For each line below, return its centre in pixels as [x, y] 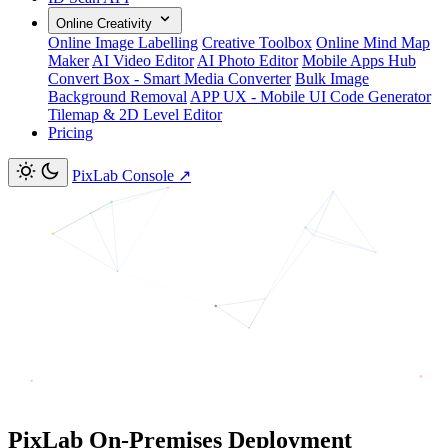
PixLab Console [123, 175]
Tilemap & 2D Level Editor [135, 114]
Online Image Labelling [123, 42]
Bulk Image [332, 78]
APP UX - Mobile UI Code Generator [310, 96]
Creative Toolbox [257, 42]
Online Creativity [104, 23]
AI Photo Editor [247, 60]
